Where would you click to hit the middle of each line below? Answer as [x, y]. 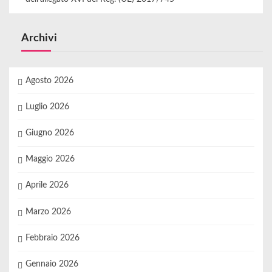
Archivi [39, 38]
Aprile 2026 [47, 185]
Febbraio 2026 [52, 238]
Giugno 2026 [49, 133]
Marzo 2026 [48, 212]
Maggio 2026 [50, 159]
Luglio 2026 [47, 107]
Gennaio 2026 [52, 264]
